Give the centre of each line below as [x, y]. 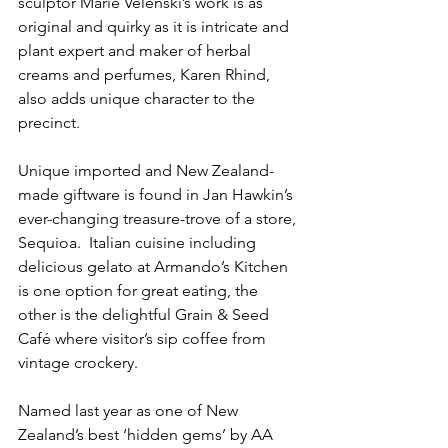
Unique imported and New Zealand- [146, 170]
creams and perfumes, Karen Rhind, [146, 74]
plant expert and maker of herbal [136, 50]
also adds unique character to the [138, 98]
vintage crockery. [78, 362]
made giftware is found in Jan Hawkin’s [157, 194]
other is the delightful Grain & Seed [145, 314]
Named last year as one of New [130, 410]
